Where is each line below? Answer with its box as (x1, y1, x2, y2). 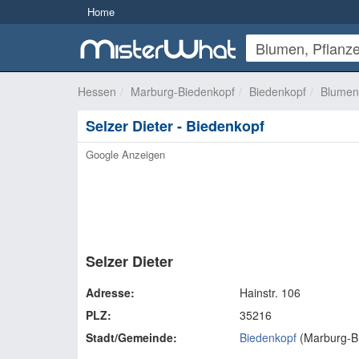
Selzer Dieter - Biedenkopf (86, 115, 264, 136)
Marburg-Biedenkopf (131, 83, 235, 99)
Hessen (78, 83, 116, 99)
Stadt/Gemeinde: (86, 329, 177, 345)
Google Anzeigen (86, 147, 165, 162)
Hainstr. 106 (239, 284, 301, 301)
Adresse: (86, 284, 135, 301)
